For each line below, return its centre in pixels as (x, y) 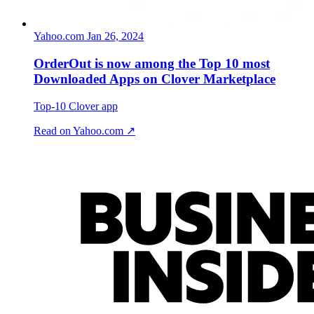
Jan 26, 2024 (115, 36)
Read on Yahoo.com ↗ (84, 130)
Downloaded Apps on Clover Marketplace (155, 79)
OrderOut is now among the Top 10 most (152, 64)
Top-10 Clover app (76, 106)
